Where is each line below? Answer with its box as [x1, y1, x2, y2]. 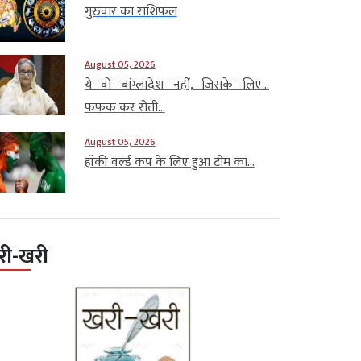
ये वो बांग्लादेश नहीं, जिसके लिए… [84, 73, 269, 96]
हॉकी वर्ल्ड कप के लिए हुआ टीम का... [84, 151, 255, 173]
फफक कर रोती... [84, 96, 165, 118]
